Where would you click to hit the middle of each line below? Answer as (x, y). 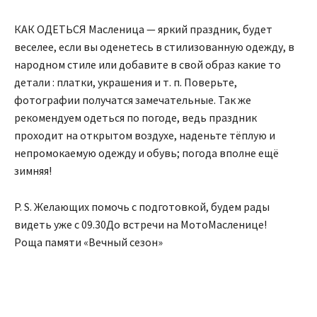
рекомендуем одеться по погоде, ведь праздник (136, 117)
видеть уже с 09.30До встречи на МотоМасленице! (140, 224)
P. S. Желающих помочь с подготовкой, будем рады (142, 207)
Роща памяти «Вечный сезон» (88, 242)
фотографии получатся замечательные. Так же (133, 100)
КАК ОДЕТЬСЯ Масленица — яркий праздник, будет (143, 29)
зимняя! (33, 171)
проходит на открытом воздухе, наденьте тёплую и (145, 135)
